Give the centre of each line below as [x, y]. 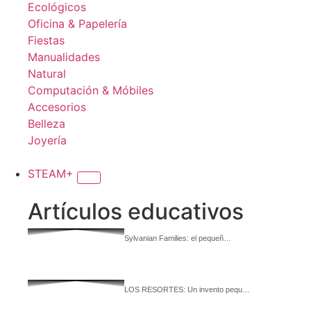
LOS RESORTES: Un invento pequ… [187, 289]
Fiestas [46, 40]
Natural [47, 74]
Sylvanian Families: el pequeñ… [177, 238]
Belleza [47, 124]
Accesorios [57, 107]
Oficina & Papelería [77, 24]
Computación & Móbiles [91, 90]
